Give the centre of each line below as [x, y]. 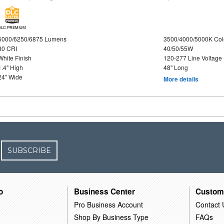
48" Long [175, 67]
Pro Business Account [109, 204]
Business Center [105, 191]
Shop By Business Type [111, 217]
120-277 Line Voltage [192, 58]
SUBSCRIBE [29, 150]
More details [181, 79]
